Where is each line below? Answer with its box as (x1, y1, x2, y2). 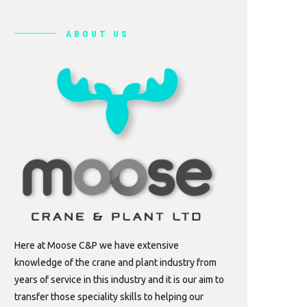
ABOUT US (66, 27, 130, 39)
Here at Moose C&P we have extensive (14, 240, 179, 251)
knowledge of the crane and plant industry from (14, 257, 217, 269)
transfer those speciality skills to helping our (14, 291, 204, 303)
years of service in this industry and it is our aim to (14, 274, 224, 286)
